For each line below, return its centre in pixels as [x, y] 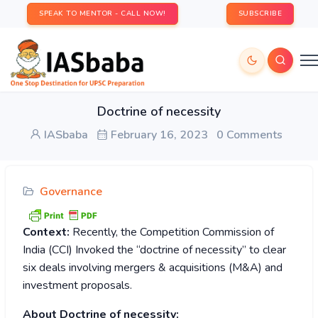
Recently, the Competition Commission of [173, 232]
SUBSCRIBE [260, 13]
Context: [48, 232]
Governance [71, 192]
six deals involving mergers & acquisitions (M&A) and [153, 268]
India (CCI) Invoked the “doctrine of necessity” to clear [154, 250]
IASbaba [65, 135]
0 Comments [250, 135]
